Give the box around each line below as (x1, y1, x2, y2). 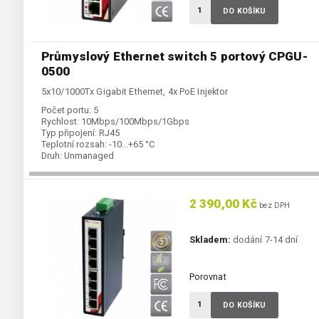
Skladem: (189, 234, 231, 246)
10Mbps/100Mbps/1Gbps (81, 116, 189, 127)
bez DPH (256, 201, 291, 211)
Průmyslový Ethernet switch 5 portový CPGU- (41, 49, 308, 64)
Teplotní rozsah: (41, 139, 107, 150)
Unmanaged (64, 150, 114, 162)
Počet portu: (41, 105, 91, 116)
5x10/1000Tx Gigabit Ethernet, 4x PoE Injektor (41, 86, 229, 98)
